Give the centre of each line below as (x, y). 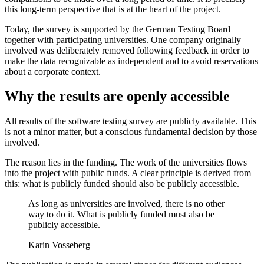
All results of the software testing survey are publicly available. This (131, 121)
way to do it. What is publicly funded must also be (121, 214)
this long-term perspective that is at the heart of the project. (113, 9)
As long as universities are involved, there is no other (126, 204)
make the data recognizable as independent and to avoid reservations (131, 61)
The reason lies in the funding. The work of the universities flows (126, 163)
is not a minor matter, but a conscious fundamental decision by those (131, 132)
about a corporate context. (53, 71)
